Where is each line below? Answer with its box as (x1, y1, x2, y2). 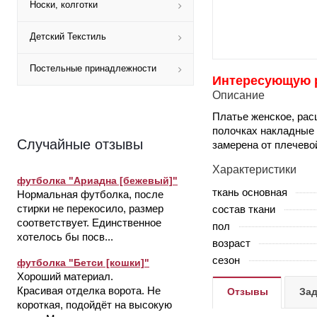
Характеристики (212, 163, 296, 175)
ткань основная (212, 185, 287, 198)
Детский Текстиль (30, 31, 106, 42)
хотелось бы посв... (17, 231, 113, 243)
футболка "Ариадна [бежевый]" (17, 175, 178, 186)
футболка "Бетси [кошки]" (17, 257, 149, 268)
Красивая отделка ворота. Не (17, 284, 161, 296)
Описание (212, 88, 265, 101)
